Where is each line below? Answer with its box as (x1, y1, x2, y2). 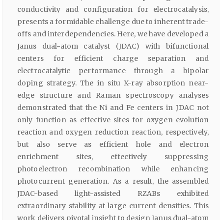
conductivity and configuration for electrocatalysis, (17, 5, 209, 14)
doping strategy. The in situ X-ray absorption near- (17, 79, 209, 88)
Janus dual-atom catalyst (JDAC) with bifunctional (17, 42, 209, 51)
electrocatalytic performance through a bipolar (17, 66, 209, 76)
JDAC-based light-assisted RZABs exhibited (17, 189, 209, 198)
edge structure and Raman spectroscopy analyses (17, 91, 209, 100)
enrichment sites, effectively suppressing (17, 152, 209, 162)
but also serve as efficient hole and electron (17, 140, 209, 149)
